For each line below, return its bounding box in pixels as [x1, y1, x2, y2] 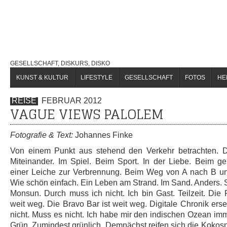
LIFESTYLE [81, 74, 112, 81]
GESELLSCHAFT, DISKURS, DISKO [10, 60, 110, 67]
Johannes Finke [73, 130, 133, 139]
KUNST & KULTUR [16, 74, 68, 81]
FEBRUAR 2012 [42, 96, 102, 105]
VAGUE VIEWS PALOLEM [10, 102, 164, 126]
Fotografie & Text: [10, 130, 73, 139]
